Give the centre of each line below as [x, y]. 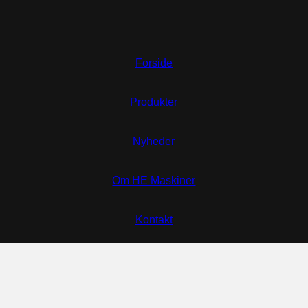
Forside [154, 63]
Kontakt [154, 219]
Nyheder [154, 141]
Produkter [154, 102]
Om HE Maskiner [154, 180]
